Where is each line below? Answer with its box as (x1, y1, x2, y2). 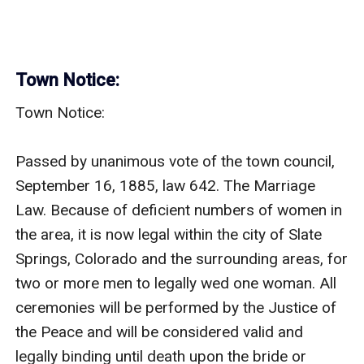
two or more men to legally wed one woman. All (15, 273, 337, 292)
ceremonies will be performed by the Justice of (15, 297, 337, 317)
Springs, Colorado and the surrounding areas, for (15, 249, 349, 268)
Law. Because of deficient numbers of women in (15, 200, 343, 219)
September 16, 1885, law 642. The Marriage (15, 175, 316, 195)
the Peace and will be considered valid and (15, 322, 304, 341)
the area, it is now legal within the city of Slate (15, 224, 323, 244)
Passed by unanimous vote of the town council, (15, 151, 336, 171)
